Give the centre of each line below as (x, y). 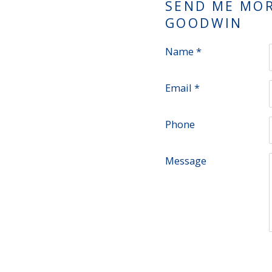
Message (186, 161)
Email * (182, 88)
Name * (183, 51)
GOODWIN (204, 23)
